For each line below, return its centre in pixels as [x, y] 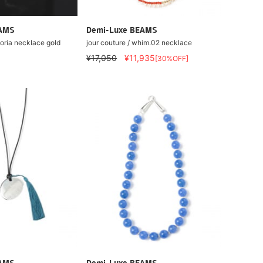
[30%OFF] [172, 58]
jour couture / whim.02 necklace [139, 42]
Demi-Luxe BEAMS [122, 31]
